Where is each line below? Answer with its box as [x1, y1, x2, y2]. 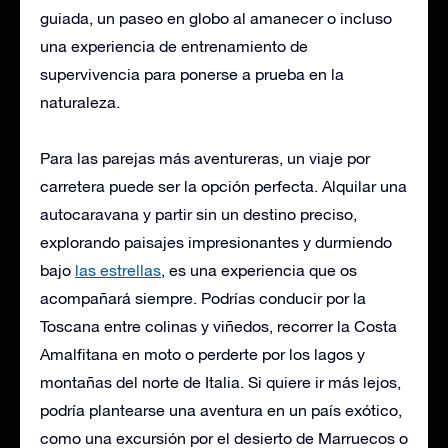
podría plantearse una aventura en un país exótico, [40, 400, 402, 419]
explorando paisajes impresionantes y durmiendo [40, 232, 392, 251]
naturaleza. [40, 92, 120, 111]
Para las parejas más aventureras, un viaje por [40, 148, 370, 167]
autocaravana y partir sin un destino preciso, [40, 204, 357, 223]
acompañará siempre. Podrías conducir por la [40, 288, 366, 307]
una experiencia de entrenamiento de [40, 36, 308, 55]
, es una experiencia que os [161, 260, 357, 279]
